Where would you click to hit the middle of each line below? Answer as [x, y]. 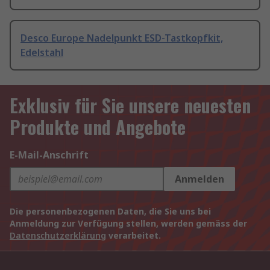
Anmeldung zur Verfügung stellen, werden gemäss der [128, 224]
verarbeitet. [133, 236]
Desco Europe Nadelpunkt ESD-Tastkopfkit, [122, 38]
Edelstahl [42, 53]
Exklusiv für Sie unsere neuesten [130, 105]
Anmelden [199, 179]
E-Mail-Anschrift [49, 155]
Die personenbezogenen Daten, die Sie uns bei [110, 212]
